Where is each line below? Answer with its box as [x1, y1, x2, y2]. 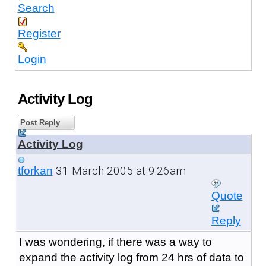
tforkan [17, 164, 53, 177]
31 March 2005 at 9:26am [52, 163, 186, 178]
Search [17, 1, 55, 14]
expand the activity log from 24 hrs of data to [18, 251, 244, 264]
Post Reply [17, 118, 60, 127]
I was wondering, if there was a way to [18, 235, 212, 248]
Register [17, 27, 61, 40]
